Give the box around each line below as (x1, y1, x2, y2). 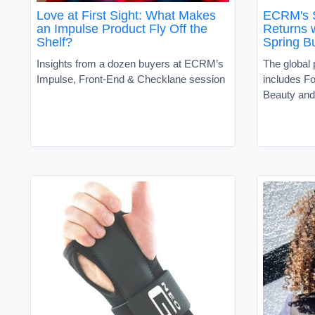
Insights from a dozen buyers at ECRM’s (37, 57, 224, 70)
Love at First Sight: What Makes (37, 8, 216, 22)
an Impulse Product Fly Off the (37, 21, 207, 36)
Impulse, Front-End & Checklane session (37, 72, 225, 85)
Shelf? (37, 34, 72, 49)
